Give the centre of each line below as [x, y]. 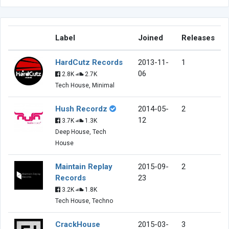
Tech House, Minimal [85, 85]
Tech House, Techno [84, 201]
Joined [151, 38]
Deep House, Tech [81, 132]
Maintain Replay [84, 166]
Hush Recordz [81, 109]
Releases [198, 38]
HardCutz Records [89, 62]
